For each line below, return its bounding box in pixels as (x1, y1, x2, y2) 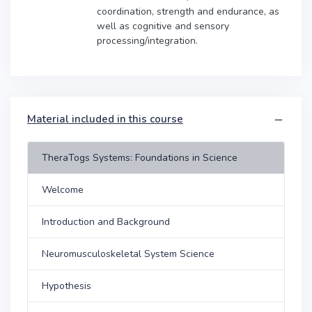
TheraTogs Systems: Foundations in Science (42, 150, 237, 164)
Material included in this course (27, 111, 183, 126)
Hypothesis (42, 279, 91, 292)
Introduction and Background (42, 214, 170, 228)
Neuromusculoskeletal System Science (42, 247, 214, 260)
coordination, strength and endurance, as (97, 4, 279, 18)
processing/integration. (97, 33, 198, 47)
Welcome (42, 182, 84, 196)
